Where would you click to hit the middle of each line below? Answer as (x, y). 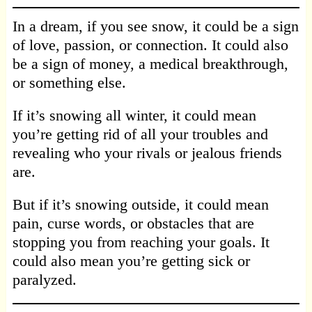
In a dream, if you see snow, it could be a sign (155, 26)
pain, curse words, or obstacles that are (133, 224)
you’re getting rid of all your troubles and (140, 134)
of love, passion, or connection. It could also (150, 45)
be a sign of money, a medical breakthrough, (150, 64)
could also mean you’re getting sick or (131, 261)
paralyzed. (44, 280)
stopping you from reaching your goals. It (141, 242)
